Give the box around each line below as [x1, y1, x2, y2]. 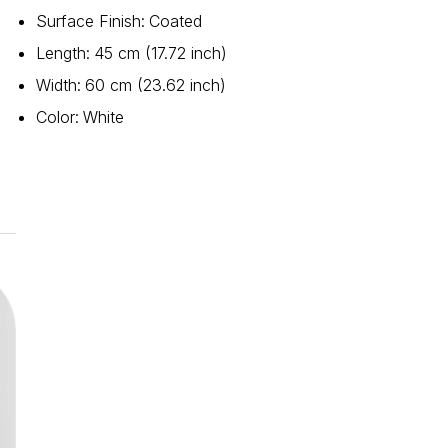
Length [35, 43, 86, 64]
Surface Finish [35, 11, 141, 32]
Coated [148, 11, 202, 32]
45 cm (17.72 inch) [93, 43, 227, 64]
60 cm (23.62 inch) [84, 75, 226, 96]
